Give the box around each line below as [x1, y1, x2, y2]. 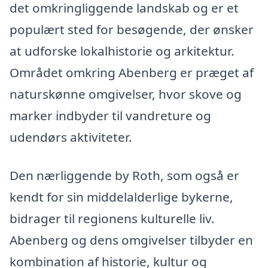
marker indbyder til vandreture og [10, 107, 211, 124]
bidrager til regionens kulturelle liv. [10, 209, 215, 227]
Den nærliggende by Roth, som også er [10, 166, 239, 184]
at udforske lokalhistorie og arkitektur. [10, 42, 234, 60]
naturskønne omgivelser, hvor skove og [10, 86, 242, 103]
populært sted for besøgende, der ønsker [10, 21, 254, 38]
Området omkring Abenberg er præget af [10, 64, 254, 81]
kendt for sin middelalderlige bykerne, [10, 188, 233, 205]
